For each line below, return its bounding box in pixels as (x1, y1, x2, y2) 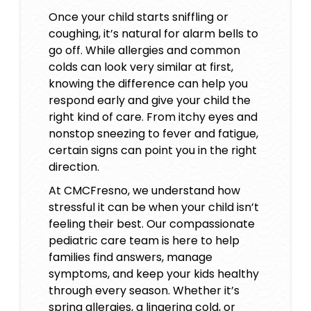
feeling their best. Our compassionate (49, 216, 255, 233)
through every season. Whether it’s (49, 283, 239, 299)
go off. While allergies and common (49, 42, 240, 59)
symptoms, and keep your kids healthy (49, 266, 259, 283)
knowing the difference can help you (49, 76, 248, 92)
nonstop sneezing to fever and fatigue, (49, 126, 258, 142)
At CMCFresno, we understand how (49, 183, 240, 199)
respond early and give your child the (49, 92, 251, 109)
